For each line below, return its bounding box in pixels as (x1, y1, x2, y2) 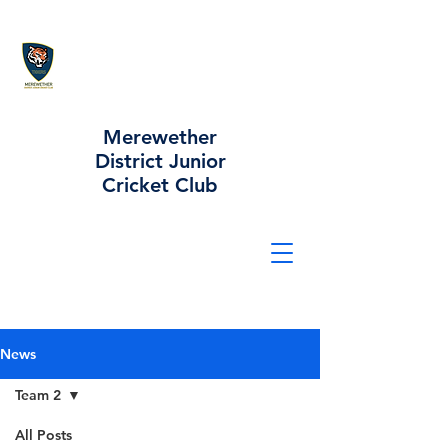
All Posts (15, 426, 72, 444)
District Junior (94, 149, 226, 173)
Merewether (103, 125, 217, 149)
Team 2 (15, 386, 61, 404)
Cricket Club (102, 173, 218, 197)
